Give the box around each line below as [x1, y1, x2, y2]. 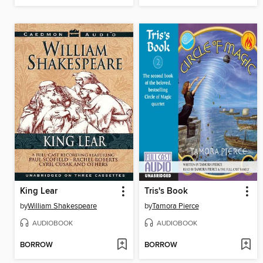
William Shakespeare [28, 201, 97, 211]
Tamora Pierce [151, 201, 199, 211]
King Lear [20, 186, 58, 197]
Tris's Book [144, 186, 188, 197]
